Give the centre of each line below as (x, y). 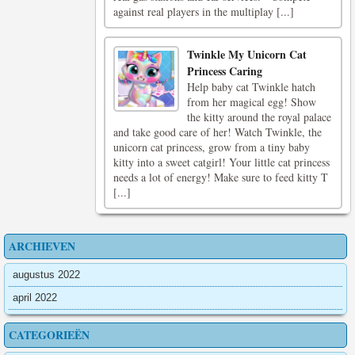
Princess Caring (225, 71)
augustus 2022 (46, 275)
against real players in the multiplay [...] (204, 11)
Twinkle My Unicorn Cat (247, 54)
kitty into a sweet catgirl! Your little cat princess (221, 162)
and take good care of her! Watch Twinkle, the (218, 132)
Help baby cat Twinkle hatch (252, 87)
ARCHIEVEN (42, 246)
